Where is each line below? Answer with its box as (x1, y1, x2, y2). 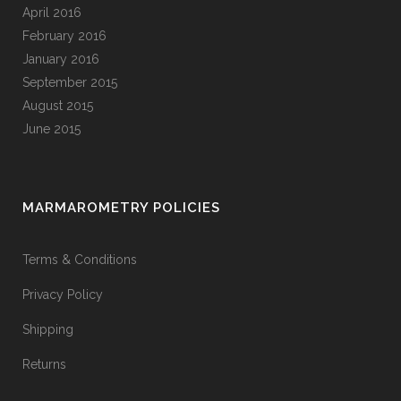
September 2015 (22, 75, 117, 90)
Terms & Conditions (22, 252, 137, 267)
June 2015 (22, 122, 81, 136)
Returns (22, 357, 66, 371)
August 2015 (22, 98, 93, 113)
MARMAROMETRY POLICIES (22, 200, 220, 216)
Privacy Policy (22, 287, 103, 302)
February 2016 (22, 29, 107, 43)
